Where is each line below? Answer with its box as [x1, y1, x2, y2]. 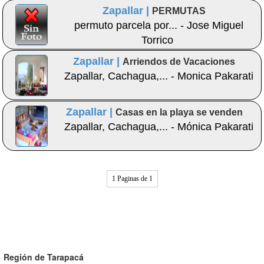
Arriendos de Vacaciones [123, 57, 236, 67]
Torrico [141, 34, 173, 47]
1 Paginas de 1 [111, 174, 153, 183]
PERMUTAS [152, 6, 206, 16]
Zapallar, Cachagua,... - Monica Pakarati [64, 70, 253, 82]
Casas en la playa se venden [115, 107, 243, 118]
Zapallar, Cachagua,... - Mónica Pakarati [64, 121, 253, 133]
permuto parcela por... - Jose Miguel [74, 19, 243, 32]
